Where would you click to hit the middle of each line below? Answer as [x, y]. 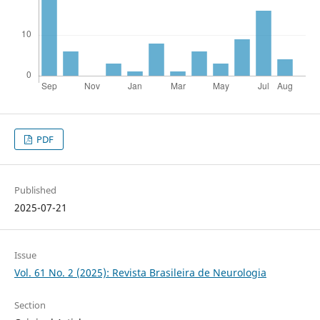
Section [30, 305]
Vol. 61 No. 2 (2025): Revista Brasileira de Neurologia [140, 272]
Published [35, 190]
